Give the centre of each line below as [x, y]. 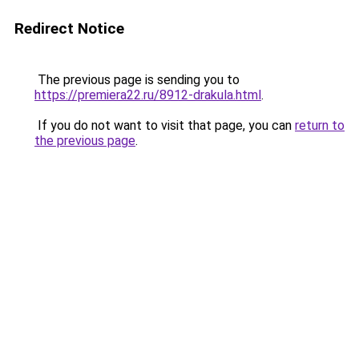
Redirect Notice [69, 28]
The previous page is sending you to [137, 80]
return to [320, 125]
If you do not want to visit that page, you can [165, 125]
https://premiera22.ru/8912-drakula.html [148, 95]
